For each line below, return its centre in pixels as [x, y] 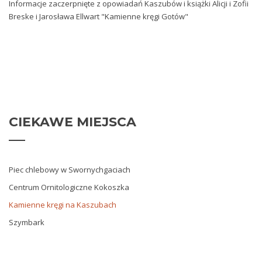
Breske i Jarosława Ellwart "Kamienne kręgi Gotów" [99, 17]
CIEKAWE [41, 122]
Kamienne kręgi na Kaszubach [63, 205]
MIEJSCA [105, 122]
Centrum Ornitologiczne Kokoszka [69, 187]
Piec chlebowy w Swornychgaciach [70, 170]
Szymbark [27, 223]
